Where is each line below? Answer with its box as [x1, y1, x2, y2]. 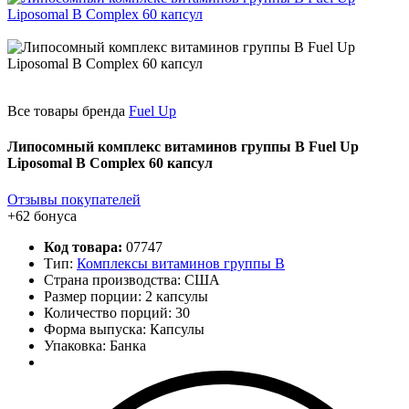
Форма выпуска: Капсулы [44, 320, 204, 337]
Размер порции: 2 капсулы [44, 288, 208, 304]
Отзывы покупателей [7, 191, 141, 207]
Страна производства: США [44, 271, 220, 288]
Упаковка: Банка [44, 337, 146, 353]
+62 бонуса [7, 207, 77, 224]
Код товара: [44, 238, 126, 255]
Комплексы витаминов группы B [77, 255, 285, 271]
